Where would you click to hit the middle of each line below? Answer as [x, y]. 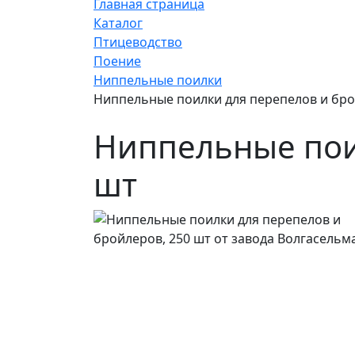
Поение [117, 61]
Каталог [118, 23]
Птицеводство [138, 42]
